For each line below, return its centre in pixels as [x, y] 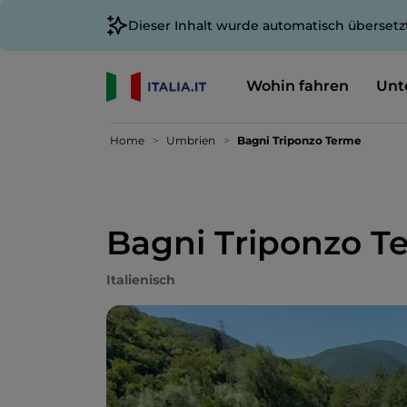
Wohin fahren [297, 85]
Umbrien [191, 140]
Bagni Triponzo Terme [299, 140]
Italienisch [141, 280]
